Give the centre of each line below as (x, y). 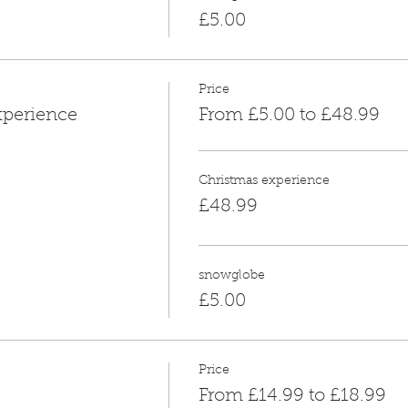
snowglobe (231, 275)
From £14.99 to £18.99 (292, 396)
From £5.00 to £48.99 (289, 115)
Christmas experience (264, 181)
